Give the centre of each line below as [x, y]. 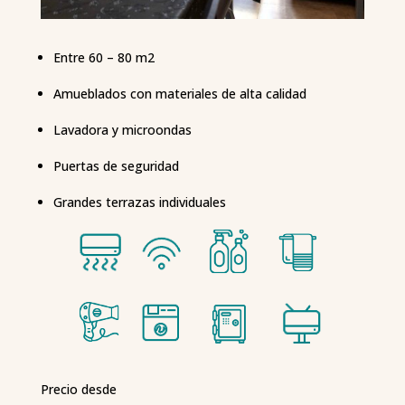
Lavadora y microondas [122, 130]
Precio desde [78, 390]
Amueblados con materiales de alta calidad [179, 94]
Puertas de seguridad [116, 166]
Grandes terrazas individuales [139, 202]
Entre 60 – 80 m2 [104, 58]
